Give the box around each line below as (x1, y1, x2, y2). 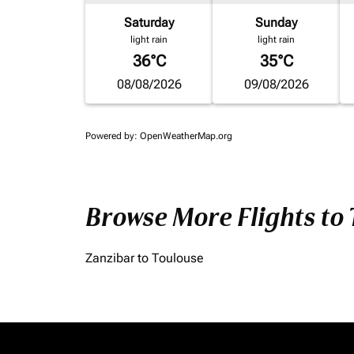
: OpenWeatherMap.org (134, 130, 232, 141)
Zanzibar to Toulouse (85, 250, 204, 265)
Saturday (124, 15, 175, 30)
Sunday (255, 15, 298, 30)
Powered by (85, 130, 134, 141)
